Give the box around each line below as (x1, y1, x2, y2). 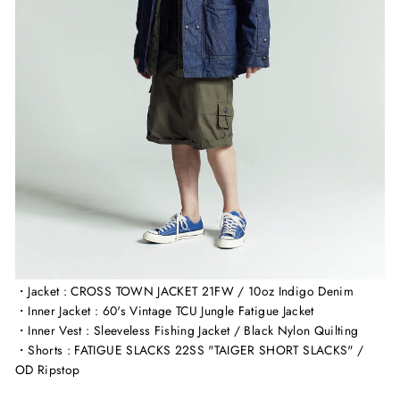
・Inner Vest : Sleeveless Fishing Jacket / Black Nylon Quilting (15, 321, 359, 339)
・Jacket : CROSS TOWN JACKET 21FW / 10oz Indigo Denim (15, 282, 354, 300)
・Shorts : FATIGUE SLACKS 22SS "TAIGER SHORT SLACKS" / (15, 341, 364, 359)
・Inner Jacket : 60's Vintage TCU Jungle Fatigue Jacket (15, 302, 314, 320)
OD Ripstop (15, 361, 80, 379)
